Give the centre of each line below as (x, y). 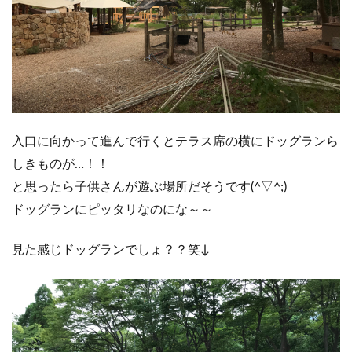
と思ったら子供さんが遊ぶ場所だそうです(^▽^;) (149, 187)
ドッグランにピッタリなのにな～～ (112, 210)
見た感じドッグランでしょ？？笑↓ (111, 250)
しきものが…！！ (60, 164)
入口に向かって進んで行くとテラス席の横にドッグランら (175, 141)
